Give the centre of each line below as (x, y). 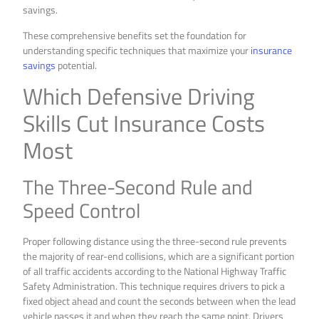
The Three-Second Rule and (138, 187)
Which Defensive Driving (139, 96)
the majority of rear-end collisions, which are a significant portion (159, 256)
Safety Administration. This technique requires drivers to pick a (154, 286)
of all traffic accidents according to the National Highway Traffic (155, 271)
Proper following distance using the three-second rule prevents (155, 241)
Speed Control (82, 210)
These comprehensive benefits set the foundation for (135, 35)
